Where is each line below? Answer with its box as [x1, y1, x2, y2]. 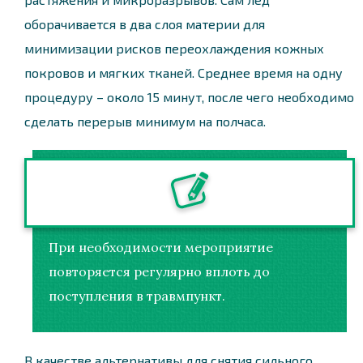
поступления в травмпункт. [49, 287, 225, 304]
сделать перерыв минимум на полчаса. [24, 113, 266, 129]
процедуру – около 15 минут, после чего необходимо [24, 88, 354, 105]
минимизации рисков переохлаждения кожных [24, 40, 324, 56]
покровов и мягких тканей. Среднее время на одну [24, 64, 343, 80]
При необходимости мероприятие [49, 238, 273, 255]
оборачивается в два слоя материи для [24, 15, 265, 32]
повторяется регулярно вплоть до [49, 263, 270, 280]
